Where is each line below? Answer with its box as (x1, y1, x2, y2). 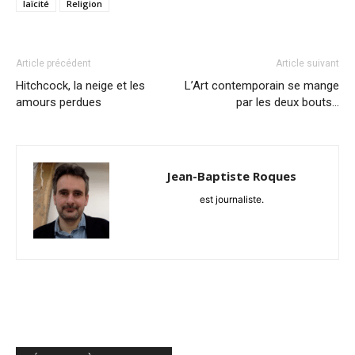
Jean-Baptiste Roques (166, 168, 296, 185)
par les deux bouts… (236, 95, 339, 110)
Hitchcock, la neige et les (16, 78, 145, 94)
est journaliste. (199, 193, 264, 206)
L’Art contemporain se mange (185, 78, 339, 94)
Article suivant (276, 58, 339, 70)
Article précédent (16, 58, 91, 70)
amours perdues (16, 95, 101, 110)
